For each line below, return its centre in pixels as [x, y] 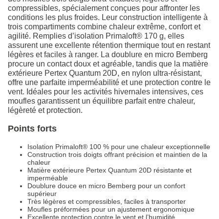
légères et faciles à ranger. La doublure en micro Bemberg [108, 55]
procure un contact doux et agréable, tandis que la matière [108, 64]
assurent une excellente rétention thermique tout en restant [109, 45]
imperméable [48, 178]
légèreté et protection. [45, 110]
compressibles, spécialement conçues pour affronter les [104, 8]
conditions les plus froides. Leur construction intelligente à [108, 18]
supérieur [42, 194]
